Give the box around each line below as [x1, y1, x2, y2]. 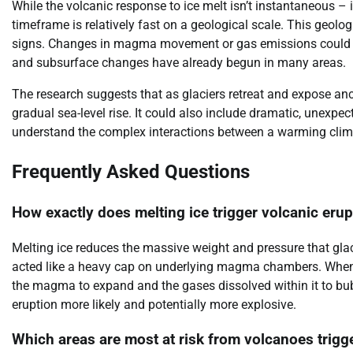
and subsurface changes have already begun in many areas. [12, 55, 346, 71]
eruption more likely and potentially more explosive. [12, 296, 296, 312]
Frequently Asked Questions [12, 161, 250, 184]
